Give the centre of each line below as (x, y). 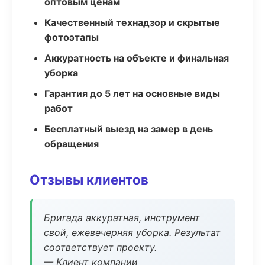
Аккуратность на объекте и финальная (137, 58)
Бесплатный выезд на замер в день (129, 129)
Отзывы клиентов (89, 180)
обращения (72, 144)
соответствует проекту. (100, 247)
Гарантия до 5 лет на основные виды (132, 93)
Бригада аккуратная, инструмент (122, 218)
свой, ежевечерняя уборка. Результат (132, 232)
